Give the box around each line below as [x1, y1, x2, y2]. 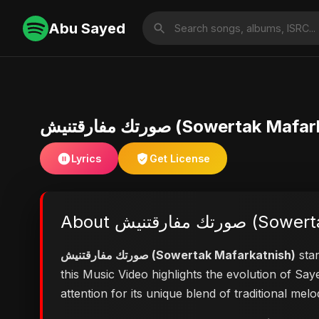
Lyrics [71, 152, 101, 164]
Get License [150, 152, 210, 164]
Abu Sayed [48, 19, 125, 37]
